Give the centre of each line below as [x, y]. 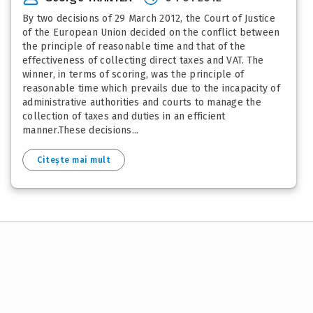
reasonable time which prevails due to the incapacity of [151, 89]
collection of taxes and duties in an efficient [124, 117]
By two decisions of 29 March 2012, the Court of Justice [149, 19]
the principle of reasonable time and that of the [134, 47]
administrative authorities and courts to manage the [142, 103]
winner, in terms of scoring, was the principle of [133, 75]
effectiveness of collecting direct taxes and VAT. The [143, 61]
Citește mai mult [74, 160]
